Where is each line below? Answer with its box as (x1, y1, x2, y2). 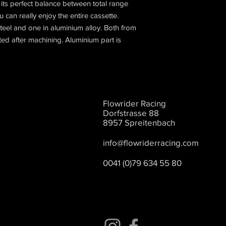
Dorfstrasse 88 (103, 108, 159, 118)
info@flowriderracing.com (103, 138, 199, 147)
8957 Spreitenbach (103, 118, 175, 127)
